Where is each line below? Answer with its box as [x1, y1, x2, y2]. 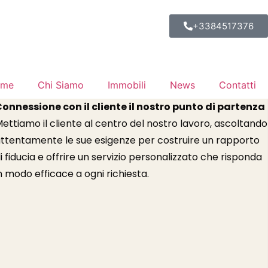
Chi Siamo [38, 79, 84, 91]
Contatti [219, 79, 256, 91]
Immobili [108, 79, 146, 91]
